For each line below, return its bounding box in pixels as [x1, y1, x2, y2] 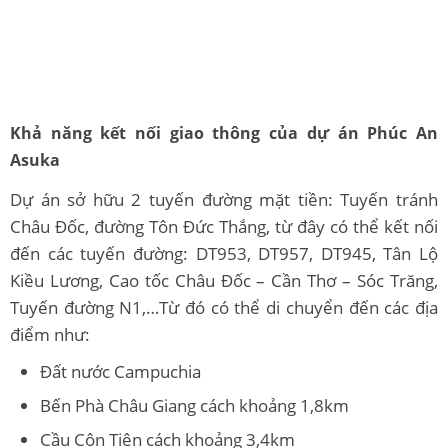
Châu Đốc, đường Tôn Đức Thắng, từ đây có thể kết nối [10, 214, 438, 238]
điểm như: [10, 322, 94, 346]
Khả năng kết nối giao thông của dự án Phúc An [10, 121, 438, 144]
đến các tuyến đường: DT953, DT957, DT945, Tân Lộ [10, 241, 438, 265]
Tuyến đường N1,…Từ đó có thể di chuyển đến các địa [10, 295, 438, 319]
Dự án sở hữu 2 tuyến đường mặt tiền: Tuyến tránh [10, 187, 438, 211]
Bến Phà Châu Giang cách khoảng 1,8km [40, 393, 349, 417]
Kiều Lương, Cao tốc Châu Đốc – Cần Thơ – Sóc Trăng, [10, 268, 438, 292]
